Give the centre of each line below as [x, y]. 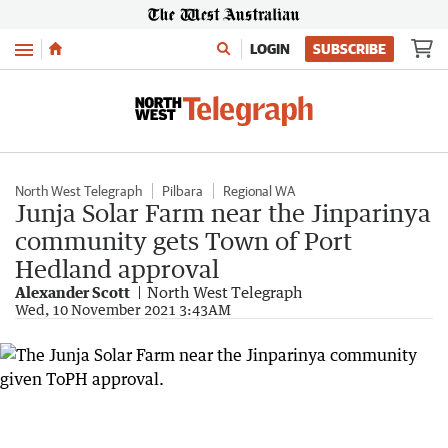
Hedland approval [117, 268]
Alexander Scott [72, 292]
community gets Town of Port [183, 240]
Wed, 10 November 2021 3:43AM [123, 309]
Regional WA [259, 191]
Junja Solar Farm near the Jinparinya [223, 212]
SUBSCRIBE [349, 49]
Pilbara [182, 191]
